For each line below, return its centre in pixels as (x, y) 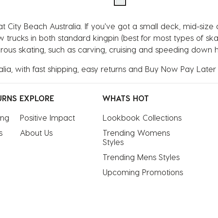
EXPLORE (37, 98)
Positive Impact (47, 118)
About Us (36, 133)
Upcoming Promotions (143, 172)
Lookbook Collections (142, 118)
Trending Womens (136, 133)
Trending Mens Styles (141, 157)
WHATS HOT (126, 98)
